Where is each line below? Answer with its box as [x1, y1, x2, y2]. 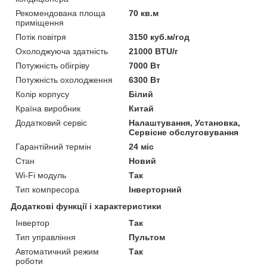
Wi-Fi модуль [15, 170, 66, 180]
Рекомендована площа [15, 8, 105, 18]
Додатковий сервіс [15, 117, 87, 128]
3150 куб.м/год [129, 32, 190, 42]
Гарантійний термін [15, 141, 91, 151]
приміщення [15, 17, 64, 27]
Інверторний [129, 184, 182, 194]
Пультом [129, 232, 166, 242]
